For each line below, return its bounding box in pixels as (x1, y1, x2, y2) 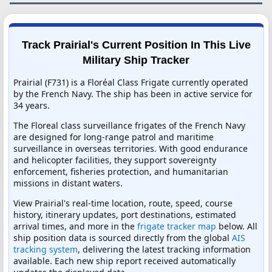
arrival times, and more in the (13, 220, 137, 232)
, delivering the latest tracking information (78, 243, 251, 255)
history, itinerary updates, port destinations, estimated (13, 208, 236, 220)
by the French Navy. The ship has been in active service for (13, 87, 253, 100)
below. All (216, 220, 257, 232)
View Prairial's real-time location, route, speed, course (13, 197, 233, 209)
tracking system (13, 243, 78, 255)
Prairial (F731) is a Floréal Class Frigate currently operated (13, 76, 248, 88)
